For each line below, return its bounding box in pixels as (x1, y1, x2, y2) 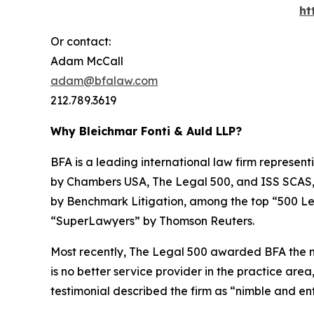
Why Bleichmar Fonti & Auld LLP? (50, 123, 242, 138)
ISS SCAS (261, 174, 312, 189)
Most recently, (50, 244, 129, 259)
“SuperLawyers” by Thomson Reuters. (50, 213, 254, 228)
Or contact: (50, 34, 111, 48)
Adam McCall (50, 53, 123, 68)
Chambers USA (67, 174, 146, 189)
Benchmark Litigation (67, 193, 184, 208)
